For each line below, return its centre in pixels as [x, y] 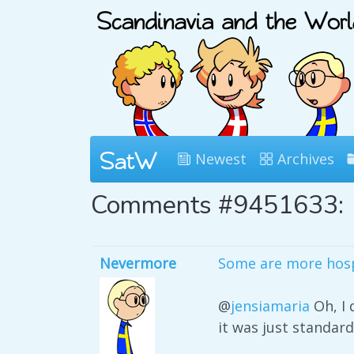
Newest [219, 159]
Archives [304, 159]
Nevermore [138, 263]
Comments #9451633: [217, 205]
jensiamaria [270, 306]
